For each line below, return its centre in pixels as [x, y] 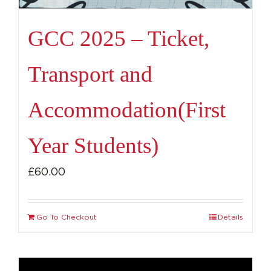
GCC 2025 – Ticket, [119, 38]
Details [230, 217]
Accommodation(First [127, 109]
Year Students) [93, 145]
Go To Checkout [67, 217]
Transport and [90, 74]
